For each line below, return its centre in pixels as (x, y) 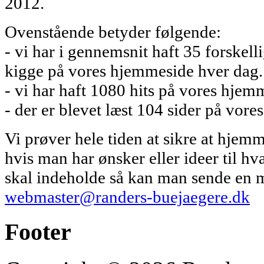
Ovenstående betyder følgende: (113, 32)
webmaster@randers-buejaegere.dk (127, 197)
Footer (38, 232)
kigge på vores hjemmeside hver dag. (134, 70)
